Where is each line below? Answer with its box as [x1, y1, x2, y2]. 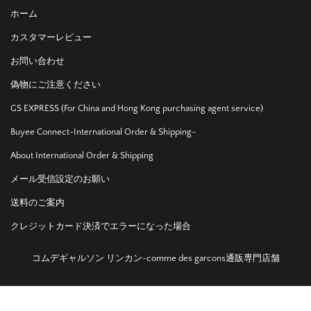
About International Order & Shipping [10, 150, 153, 160]
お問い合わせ [10, 56, 65, 66]
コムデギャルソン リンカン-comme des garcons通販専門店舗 [31, 253, 280, 263]
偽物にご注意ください [10, 79, 101, 90]
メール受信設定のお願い [10, 174, 110, 184]
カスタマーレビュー [10, 32, 92, 42]
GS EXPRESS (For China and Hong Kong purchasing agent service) [10, 103, 263, 113]
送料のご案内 [10, 197, 65, 208]
